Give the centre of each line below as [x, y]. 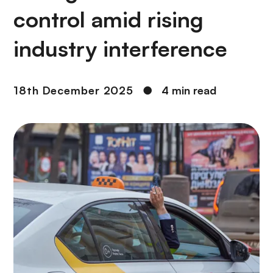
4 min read [189, 90]
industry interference [120, 48]
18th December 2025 [74, 90]
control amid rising [108, 19]
